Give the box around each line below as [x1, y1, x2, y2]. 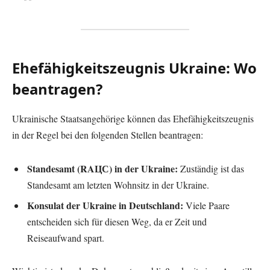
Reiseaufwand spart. [27, 231, 104, 244]
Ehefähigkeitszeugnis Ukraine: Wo [12, 58, 257, 78]
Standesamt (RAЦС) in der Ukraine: [27, 161, 178, 175]
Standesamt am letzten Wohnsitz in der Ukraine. [27, 178, 209, 191]
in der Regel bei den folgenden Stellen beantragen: [12, 128, 203, 141]
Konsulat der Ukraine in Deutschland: [27, 198, 183, 212]
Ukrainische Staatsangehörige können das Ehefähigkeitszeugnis [12, 111, 254, 125]
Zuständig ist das [178, 162, 244, 175]
